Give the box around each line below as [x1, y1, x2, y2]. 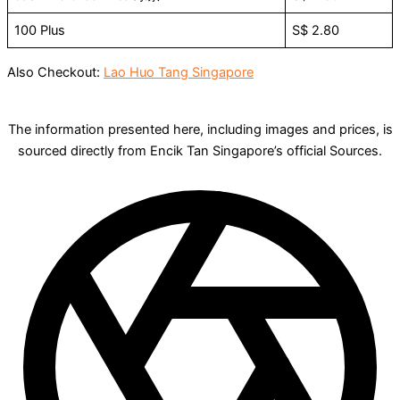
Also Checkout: [7, 63, 104, 80]
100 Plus [14, 22, 66, 39]
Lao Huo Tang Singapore [104, 63, 254, 80]
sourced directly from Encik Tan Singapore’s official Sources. [18, 142, 382, 159]
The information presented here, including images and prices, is [7, 121, 393, 137]
